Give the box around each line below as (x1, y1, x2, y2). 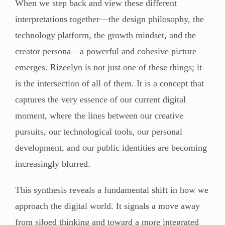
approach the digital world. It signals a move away (15, 200, 200, 211)
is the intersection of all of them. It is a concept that (15, 78, 204, 88)
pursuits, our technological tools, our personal (15, 126, 182, 137)
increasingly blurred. (15, 158, 90, 169)
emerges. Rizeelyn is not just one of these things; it (15, 62, 202, 72)
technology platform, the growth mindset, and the (15, 30, 196, 40)
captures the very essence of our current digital (15, 94, 186, 104)
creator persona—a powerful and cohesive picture (15, 46, 196, 56)
